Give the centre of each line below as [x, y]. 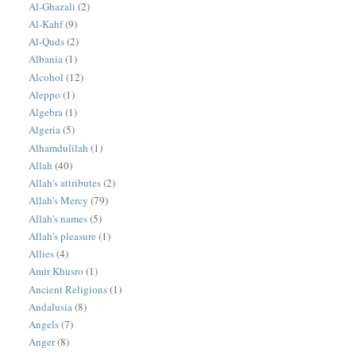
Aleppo [45, 94]
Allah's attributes [65, 183]
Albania [46, 59]
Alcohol [46, 77]
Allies [42, 254]
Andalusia [51, 306]
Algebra [46, 112]
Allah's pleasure [63, 236]
